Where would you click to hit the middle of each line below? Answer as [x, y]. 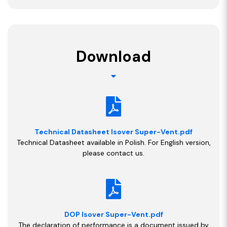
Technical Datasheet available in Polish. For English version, [113, 142]
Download [113, 56]
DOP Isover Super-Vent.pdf [113, 214]
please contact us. [113, 153]
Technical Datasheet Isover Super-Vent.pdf [113, 131]
